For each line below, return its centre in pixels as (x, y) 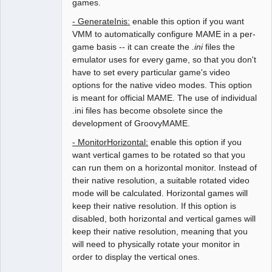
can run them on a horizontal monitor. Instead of (165, 168)
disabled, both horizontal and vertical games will (164, 219)
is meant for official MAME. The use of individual (165, 98)
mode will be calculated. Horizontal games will (160, 193)
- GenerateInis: (101, 22)
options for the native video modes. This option (162, 85)
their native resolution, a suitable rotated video (161, 181)
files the (219, 47)
